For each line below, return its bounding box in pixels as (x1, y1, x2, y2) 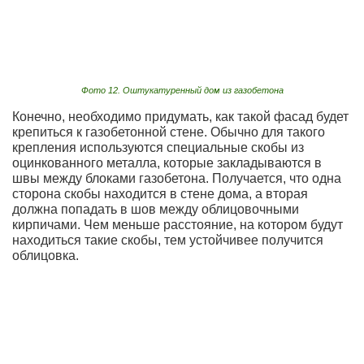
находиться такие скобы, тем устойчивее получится (12, 232, 323, 247)
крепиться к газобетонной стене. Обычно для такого (12, 124, 325, 139)
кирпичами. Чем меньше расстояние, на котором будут (12, 217, 343, 232)
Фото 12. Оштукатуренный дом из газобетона (80, 84, 284, 95)
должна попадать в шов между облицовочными (12, 201, 299, 216)
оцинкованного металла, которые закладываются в (12, 155, 322, 170)
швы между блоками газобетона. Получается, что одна (12, 171, 341, 185)
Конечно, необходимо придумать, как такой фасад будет (12, 109, 349, 123)
